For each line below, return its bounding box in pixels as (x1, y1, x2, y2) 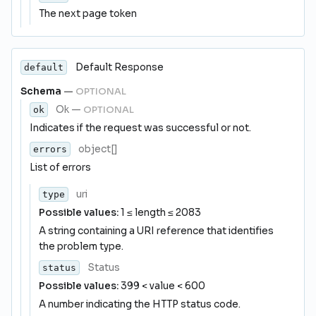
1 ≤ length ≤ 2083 (119, 207, 201, 219)
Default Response (75, 61, 164, 73)
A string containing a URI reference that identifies (39, 225, 274, 237)
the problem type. (39, 241, 123, 253)
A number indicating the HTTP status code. (39, 298, 241, 310)
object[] (76, 143, 118, 155)
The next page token (39, 8, 137, 20)
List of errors (30, 162, 91, 174)
